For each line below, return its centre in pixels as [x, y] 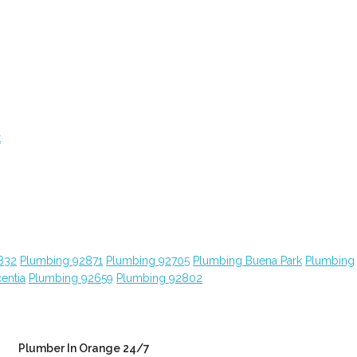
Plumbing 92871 [61, 261]
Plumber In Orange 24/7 [84, 348]
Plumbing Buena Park [247, 261]
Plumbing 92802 [159, 278]
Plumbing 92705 [148, 261]
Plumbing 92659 [71, 278]
